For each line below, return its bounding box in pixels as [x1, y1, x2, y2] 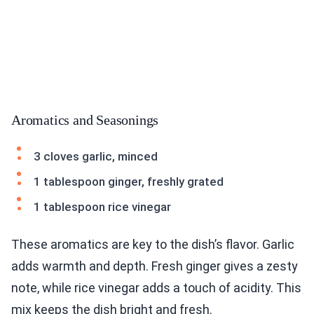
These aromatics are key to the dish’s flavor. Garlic [11, 237, 294, 252]
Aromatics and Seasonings [11, 112, 159, 128]
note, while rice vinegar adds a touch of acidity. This [11, 280, 301, 296]
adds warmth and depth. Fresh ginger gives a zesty [11, 259, 298, 274]
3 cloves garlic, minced [34, 149, 158, 164]
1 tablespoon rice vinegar [34, 200, 171, 214]
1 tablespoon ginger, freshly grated [34, 175, 224, 189]
